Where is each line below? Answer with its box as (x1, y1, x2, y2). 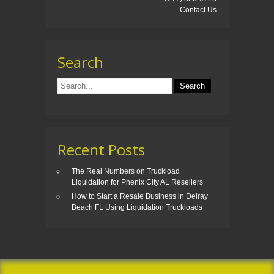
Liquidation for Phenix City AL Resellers (72, 178, 203, 187)
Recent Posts (57, 139, 145, 160)
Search (57, 52, 103, 73)
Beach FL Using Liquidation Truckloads (72, 203, 202, 212)
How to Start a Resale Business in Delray (72, 192, 208, 201)
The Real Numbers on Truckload (72, 167, 180, 176)
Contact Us (180, 6, 217, 15)
